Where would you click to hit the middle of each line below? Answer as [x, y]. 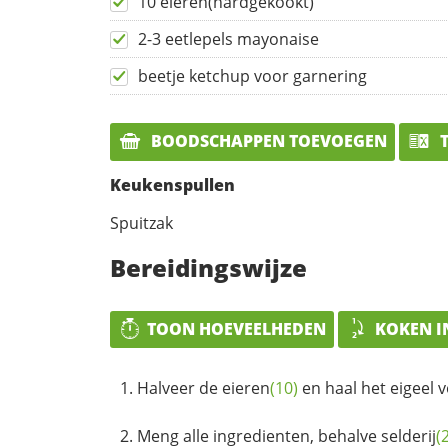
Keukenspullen [172, 184]
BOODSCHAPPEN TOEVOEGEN [267, 141]
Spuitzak [141, 222]
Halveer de [179, 388]
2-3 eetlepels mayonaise [228, 39]
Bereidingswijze [208, 267]
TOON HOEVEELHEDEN [236, 328]
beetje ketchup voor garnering [252, 76]
